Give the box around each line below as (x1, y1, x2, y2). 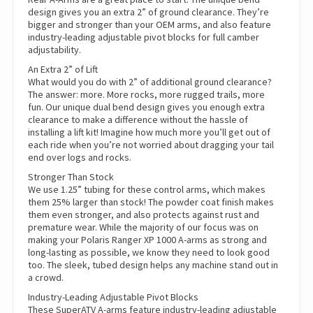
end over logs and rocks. (28, 151, 131, 164)
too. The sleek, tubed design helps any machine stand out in (28, 259, 278, 272)
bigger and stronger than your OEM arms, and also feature (28, 18, 271, 31)
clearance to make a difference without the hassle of (28, 113, 248, 126)
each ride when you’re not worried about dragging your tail (28, 138, 274, 152)
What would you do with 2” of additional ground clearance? (28, 75, 272, 89)
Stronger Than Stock (28, 170, 114, 184)
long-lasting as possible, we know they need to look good (28, 246, 270, 259)
